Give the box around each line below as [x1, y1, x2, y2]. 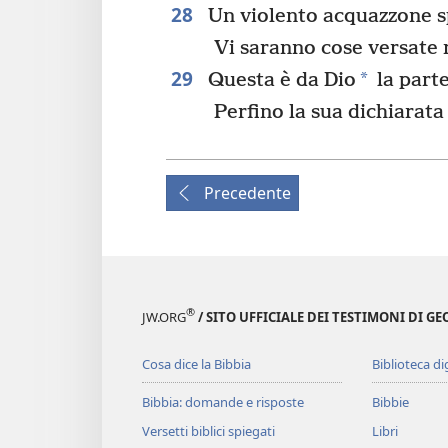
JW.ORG [142, 307, 186, 326]
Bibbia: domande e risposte [142, 392, 304, 411]
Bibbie [371, 392, 409, 411]
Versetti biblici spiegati [142, 421, 275, 440]
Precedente [204, 181, 291, 204]
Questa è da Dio [202, 68, 356, 92]
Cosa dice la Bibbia [142, 354, 251, 373]
